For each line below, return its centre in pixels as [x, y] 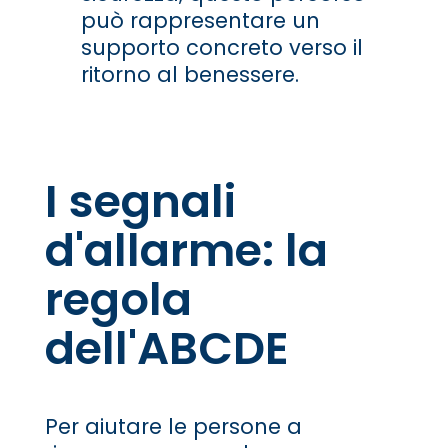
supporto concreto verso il [221, 47]
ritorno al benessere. [189, 74]
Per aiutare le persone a [173, 426]
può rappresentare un [200, 20]
